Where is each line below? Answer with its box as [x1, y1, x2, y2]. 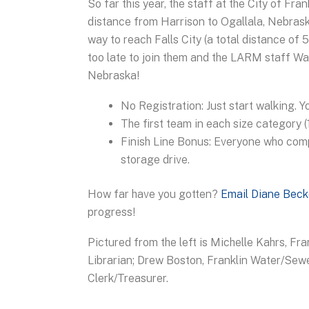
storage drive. [121, 152, 190, 166]
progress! [88, 205, 135, 219]
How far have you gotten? [88, 187, 221, 201]
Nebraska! [88, 68, 139, 82]
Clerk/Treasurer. [88, 271, 168, 285]
